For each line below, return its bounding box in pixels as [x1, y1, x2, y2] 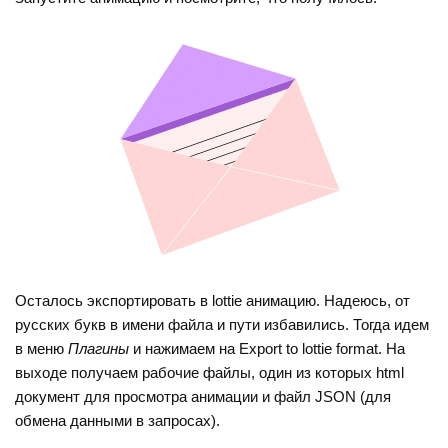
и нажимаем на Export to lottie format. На [129, 340, 406, 358]
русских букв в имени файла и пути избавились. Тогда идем [15, 316, 430, 334]
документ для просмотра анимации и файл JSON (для [15, 388, 392, 406]
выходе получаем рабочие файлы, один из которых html [15, 364, 405, 382]
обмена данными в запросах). [15, 412, 221, 430]
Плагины [68, 340, 130, 358]
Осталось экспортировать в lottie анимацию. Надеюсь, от [15, 292, 411, 310]
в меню [15, 340, 69, 358]
